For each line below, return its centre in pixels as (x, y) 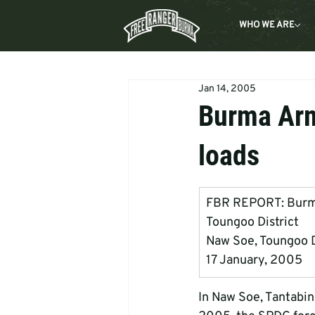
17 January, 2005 (254, 261)
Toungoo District (252, 223)
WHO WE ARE (267, 26)
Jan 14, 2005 (227, 89)
